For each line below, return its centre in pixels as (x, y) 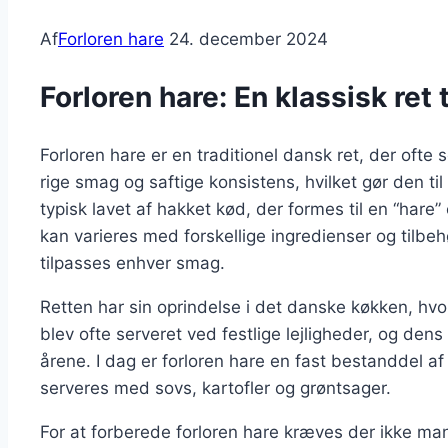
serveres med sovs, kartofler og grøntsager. (215, 387)
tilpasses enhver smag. (132, 262)
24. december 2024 (248, 39)
